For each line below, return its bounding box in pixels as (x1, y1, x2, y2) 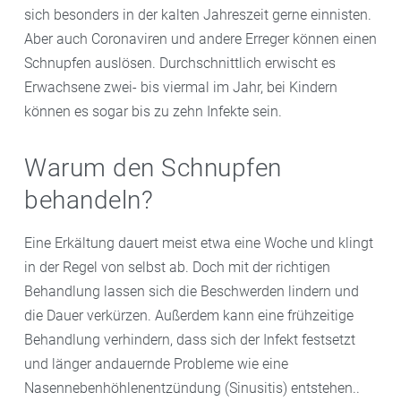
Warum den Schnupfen (24, 152, 282, 183)
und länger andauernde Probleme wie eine (24, 354, 288, 372)
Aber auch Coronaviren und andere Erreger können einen (24, 30, 377, 47)
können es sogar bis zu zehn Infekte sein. (24, 102, 282, 120)
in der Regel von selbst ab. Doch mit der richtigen (24, 258, 330, 276)
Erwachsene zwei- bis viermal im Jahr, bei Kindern (24, 78, 337, 96)
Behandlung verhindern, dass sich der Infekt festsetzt (24, 330, 355, 348)
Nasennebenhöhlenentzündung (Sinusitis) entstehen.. (24, 379, 360, 397)
